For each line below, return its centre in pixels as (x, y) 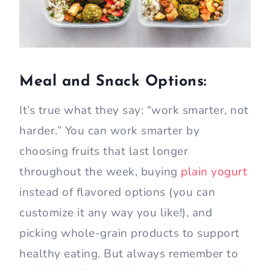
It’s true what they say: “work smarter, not (134, 111)
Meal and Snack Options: (115, 81)
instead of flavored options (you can (117, 193)
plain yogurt (214, 172)
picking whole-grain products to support (130, 234)
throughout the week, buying (100, 172)
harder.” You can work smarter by (109, 131)
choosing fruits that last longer (104, 152)
